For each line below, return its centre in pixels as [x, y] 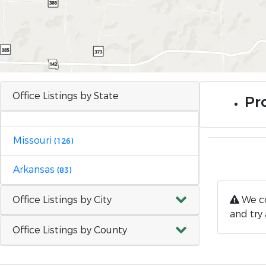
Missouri [34, 140]
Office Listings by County [70, 230]
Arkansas [35, 170]
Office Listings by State [66, 96]
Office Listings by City [62, 200]
